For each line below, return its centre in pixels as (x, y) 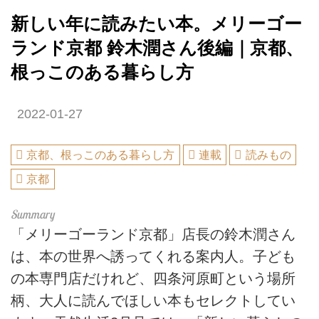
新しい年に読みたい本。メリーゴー (156, 23)
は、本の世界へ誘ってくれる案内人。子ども (153, 256)
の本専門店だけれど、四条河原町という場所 (153, 278)
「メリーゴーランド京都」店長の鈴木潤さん (153, 234)
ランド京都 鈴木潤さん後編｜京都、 (157, 48)
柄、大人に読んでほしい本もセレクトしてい (153, 300)
